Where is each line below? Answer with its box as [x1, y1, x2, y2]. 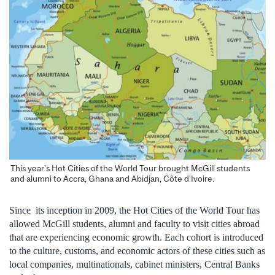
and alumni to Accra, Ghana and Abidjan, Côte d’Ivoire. [10, 174, 214, 184]
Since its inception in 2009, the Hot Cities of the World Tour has [9, 205, 260, 216]
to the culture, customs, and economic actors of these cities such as [9, 246, 265, 257]
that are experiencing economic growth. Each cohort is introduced [9, 232, 263, 243]
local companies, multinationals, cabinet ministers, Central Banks [9, 259, 260, 270]
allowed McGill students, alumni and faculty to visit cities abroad [9, 219, 260, 230]
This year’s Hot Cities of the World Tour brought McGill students [10, 163, 250, 174]
